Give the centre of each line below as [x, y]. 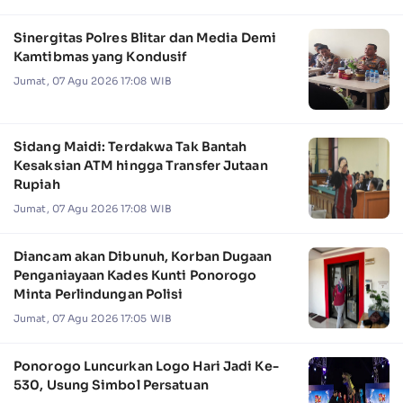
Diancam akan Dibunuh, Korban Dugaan [143, 257]
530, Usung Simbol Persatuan [112, 385]
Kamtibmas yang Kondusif [100, 57]
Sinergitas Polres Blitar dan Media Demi [145, 38]
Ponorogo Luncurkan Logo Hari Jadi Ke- [146, 367]
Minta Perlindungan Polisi [99, 295]
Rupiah [37, 185]
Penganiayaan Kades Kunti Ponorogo [135, 276]
